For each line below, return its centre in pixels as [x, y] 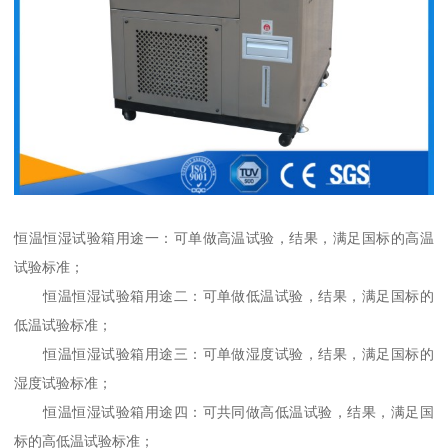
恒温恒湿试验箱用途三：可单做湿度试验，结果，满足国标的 [224, 353]
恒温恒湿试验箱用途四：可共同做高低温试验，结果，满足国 [224, 411]
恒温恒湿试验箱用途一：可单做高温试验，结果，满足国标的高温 [224, 237]
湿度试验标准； [63, 382]
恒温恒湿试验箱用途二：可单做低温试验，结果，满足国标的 [224, 295]
